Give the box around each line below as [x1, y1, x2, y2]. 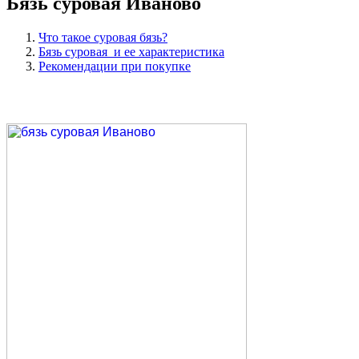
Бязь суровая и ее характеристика [38, 44, 224, 58]
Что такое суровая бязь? [38, 30, 167, 44]
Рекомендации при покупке [38, 58, 191, 73]
